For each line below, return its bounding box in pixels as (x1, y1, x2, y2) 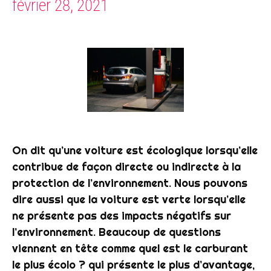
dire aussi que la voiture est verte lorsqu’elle (12, 192, 246, 207)
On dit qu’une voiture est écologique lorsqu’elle (12, 143, 258, 158)
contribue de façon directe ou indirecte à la (12, 160, 241, 174)
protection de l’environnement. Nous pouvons (12, 176, 247, 191)
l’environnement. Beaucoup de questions (12, 225, 221, 240)
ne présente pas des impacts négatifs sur (12, 209, 231, 223)
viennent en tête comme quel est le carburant (12, 241, 248, 256)
